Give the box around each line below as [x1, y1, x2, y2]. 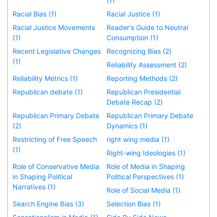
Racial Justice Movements [13, 23, 95, 31]
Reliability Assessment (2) [107, 60, 187, 69]
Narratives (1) [13, 182, 56, 191]
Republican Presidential [107, 87, 181, 96]
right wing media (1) [107, 135, 170, 143]
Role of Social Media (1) [107, 186, 181, 194]
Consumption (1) [107, 33, 159, 42]
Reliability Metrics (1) [13, 74, 78, 82]
